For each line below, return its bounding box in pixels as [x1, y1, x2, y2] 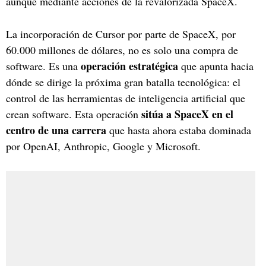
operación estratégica [81, 58, 178, 74]
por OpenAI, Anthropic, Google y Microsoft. [6, 138, 201, 153]
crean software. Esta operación [6, 106, 141, 121]
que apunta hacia [178, 58, 254, 73]
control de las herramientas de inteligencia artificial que [6, 90, 245, 105]
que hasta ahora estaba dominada [106, 122, 251, 137]
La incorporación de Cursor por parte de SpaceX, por [6, 26, 236, 41]
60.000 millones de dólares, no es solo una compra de [6, 42, 238, 57]
